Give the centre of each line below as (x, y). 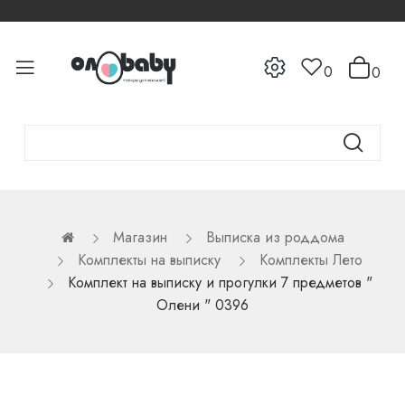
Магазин (140, 237)
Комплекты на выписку (149, 259)
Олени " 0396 (202, 305)
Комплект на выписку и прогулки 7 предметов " (220, 282)
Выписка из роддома (275, 237)
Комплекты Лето (311, 259)
